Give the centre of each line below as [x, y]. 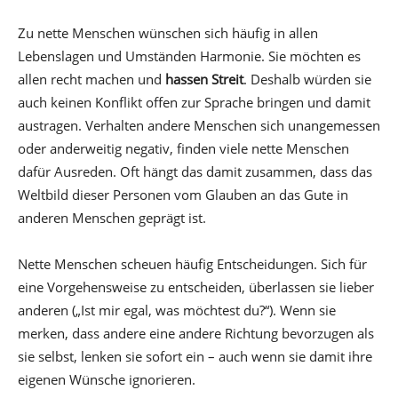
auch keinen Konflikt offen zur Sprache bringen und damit [194, 102]
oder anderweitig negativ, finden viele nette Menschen [183, 148]
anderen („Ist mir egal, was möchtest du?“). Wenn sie [177, 310]
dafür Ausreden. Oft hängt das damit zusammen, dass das [195, 171]
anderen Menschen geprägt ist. [112, 217]
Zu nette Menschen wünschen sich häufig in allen [168, 32]
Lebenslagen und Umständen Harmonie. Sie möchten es [189, 56]
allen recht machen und [92, 79]
